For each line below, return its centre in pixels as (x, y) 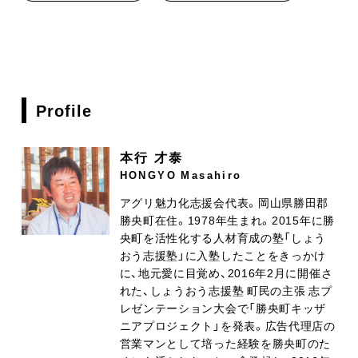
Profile (64, 109)
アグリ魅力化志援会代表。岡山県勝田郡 (224, 202)
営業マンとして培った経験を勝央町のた (225, 342)
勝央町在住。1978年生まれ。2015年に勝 (227, 219)
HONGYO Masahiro (181, 174)
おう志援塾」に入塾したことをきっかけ (223, 255)
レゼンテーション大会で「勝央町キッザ (223, 307)
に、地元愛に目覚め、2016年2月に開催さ (226, 272)
